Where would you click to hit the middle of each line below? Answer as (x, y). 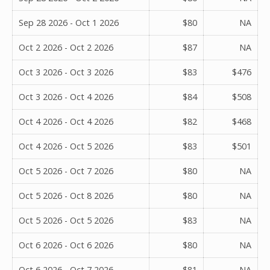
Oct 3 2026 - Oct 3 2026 (66, 72)
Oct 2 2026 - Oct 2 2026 (66, 47)
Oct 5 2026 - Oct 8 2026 (66, 195)
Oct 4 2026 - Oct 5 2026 (66, 146)
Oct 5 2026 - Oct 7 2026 (66, 171)
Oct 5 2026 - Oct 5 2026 (66, 220)
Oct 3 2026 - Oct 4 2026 (66, 96)
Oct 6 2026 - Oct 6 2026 (66, 245)
